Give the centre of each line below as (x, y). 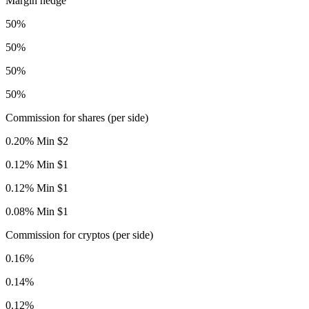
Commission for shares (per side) (77, 118)
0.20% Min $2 (37, 141)
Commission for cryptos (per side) (79, 235)
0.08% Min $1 (37, 212)
